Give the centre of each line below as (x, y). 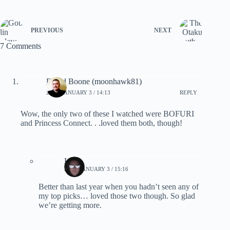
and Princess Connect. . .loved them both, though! (101, 123)
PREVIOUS (47, 31)
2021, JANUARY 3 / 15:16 (96, 169)
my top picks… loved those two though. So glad (117, 196)
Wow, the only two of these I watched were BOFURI (107, 113)
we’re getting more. (70, 205)
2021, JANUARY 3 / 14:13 (78, 93)
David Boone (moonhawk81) (94, 81)
